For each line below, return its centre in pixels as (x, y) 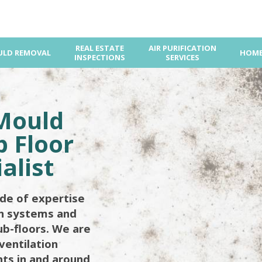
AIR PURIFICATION (182, 48)
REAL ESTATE (100, 48)
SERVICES (182, 57)
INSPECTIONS (100, 57)
